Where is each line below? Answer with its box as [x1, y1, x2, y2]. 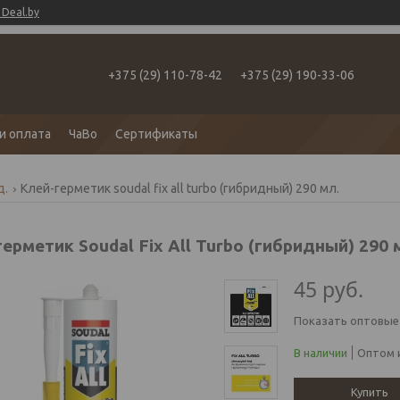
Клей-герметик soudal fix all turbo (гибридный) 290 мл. [21, 181, 340, 196]
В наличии [294, 346, 347, 359]
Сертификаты [115, 127, 197, 141]
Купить [351, 386, 388, 398]
